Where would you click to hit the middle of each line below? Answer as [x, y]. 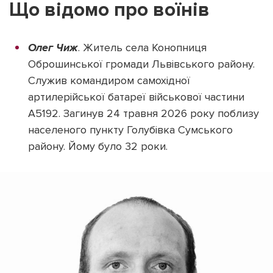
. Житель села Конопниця [142, 47]
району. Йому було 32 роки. [98, 146]
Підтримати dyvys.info [136, 73]
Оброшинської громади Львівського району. [141, 64]
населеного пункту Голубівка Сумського [130, 129]
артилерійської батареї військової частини [136, 97]
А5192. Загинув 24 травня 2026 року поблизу [144, 113]
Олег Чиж [53, 47]
